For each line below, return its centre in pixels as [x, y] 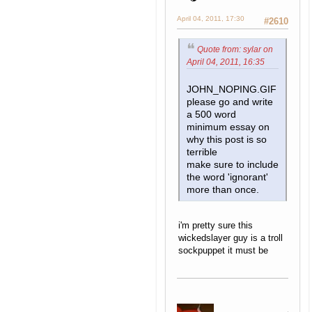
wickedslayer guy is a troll [231, 238]
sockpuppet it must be [223, 251]
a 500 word [211, 115]
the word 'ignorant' [227, 178]
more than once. [223, 190]
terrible [202, 153]
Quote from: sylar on [235, 49]
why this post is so [227, 140]
